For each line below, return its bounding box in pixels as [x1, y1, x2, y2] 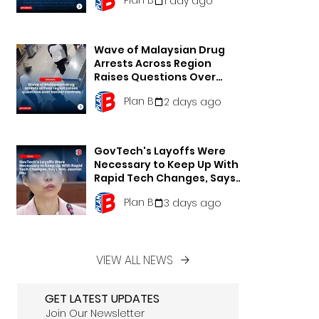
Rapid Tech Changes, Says [94, 171, 236, 185]
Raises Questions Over [94, 70, 216, 84]
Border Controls [94, 83, 179, 98]
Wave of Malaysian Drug [94, 43, 225, 57]
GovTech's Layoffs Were [94, 144, 226, 158]
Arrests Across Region [94, 56, 211, 70]
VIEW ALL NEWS [96, 251, 173, 268]
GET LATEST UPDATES [45, 291, 159, 307]
